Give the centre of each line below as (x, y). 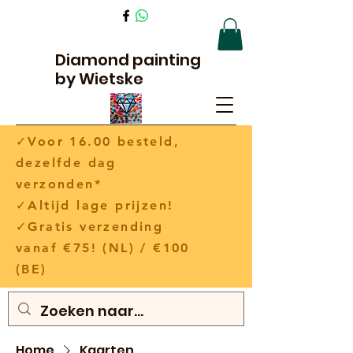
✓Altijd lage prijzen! (104, 205)
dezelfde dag (66, 162)
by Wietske (99, 78)
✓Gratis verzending (90, 226)
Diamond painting (128, 59)
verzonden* (91, 184)
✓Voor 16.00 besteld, (98, 141)
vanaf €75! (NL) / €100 (103, 247)
